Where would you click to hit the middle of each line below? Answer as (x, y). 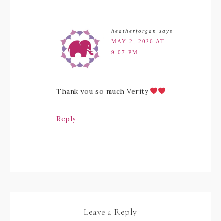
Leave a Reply (110, 212)
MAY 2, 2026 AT (138, 41)
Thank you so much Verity (103, 91)
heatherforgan (134, 31)
